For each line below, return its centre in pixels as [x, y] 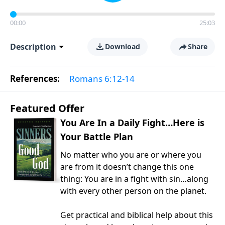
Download [122, 46]
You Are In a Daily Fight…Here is [132, 123]
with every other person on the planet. [133, 191]
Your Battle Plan [97, 137]
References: [36, 79]
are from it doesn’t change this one [127, 167]
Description [33, 47]
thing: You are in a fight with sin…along [134, 179]
